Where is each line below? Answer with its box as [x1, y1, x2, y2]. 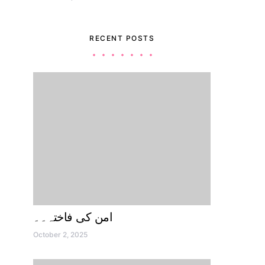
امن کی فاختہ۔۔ [33, 210, 112, 225]
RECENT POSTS [89, 34, 154, 43]
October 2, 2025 [33, 230, 88, 240]
